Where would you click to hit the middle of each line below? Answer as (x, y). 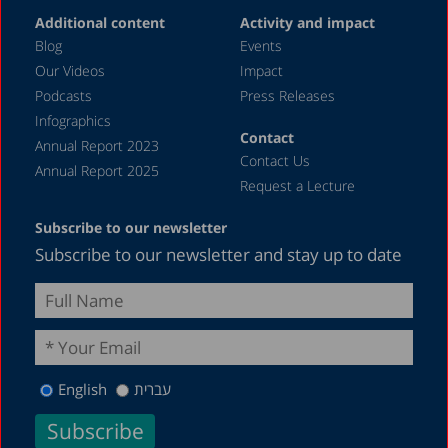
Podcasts (63, 95)
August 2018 (224, 33)
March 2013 (224, 135)
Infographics (73, 120)
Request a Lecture (297, 185)
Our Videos (70, 70)
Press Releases (287, 95)
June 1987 (224, 203)
